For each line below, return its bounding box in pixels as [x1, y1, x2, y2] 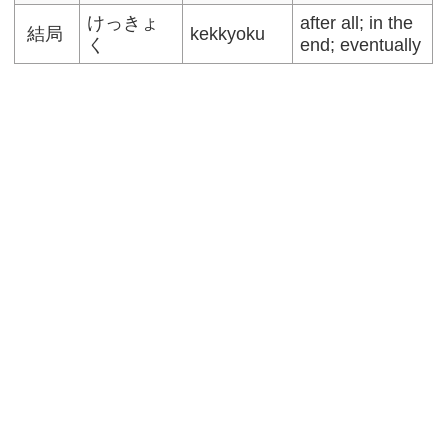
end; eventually [300, 34, 422, 55]
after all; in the [300, 12, 414, 33]
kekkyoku [190, 23, 266, 44]
